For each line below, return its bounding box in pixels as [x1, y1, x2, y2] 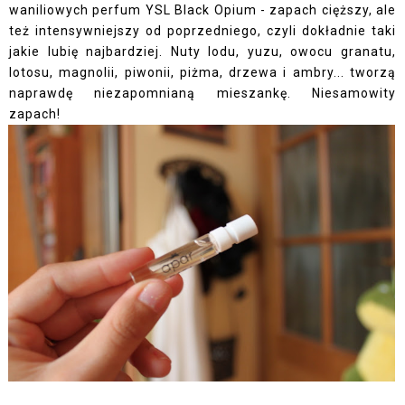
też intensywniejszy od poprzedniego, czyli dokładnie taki [9, 23, 396, 38]
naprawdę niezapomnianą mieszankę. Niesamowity [9, 85, 396, 100]
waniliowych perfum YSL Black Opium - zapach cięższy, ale [9, 2, 396, 17]
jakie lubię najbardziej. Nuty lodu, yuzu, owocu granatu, [9, 43, 396, 59]
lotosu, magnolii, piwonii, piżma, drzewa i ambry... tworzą [9, 64, 396, 80]
